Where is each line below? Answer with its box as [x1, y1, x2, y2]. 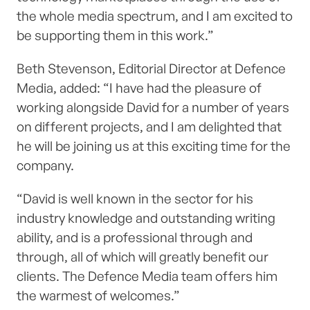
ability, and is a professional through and [17, 229, 253, 246]
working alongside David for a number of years [17, 99, 289, 116]
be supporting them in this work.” [17, 27, 214, 44]
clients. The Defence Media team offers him [17, 268, 277, 285]
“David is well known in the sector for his [17, 190, 253, 208]
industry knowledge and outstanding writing [17, 210, 275, 227]
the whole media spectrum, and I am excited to [17, 8, 293, 25]
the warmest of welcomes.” [17, 287, 180, 304]
